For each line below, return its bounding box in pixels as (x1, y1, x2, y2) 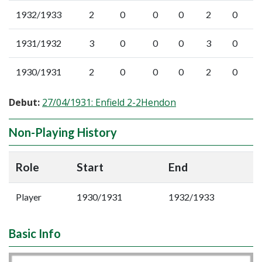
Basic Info (9, 226, 61, 240)
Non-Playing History (9, 125, 117, 139)
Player (16, 191, 42, 202)
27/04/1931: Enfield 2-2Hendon (42, 96, 176, 109)
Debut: (9, 96, 40, 109)
